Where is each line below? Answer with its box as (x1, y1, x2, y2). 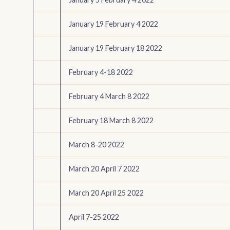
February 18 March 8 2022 (69, 116, 154, 125)
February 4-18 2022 (69, 68, 133, 77)
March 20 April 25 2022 (69, 188, 144, 198)
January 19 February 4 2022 (69, 20, 158, 29)
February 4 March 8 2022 (69, 92, 149, 101)
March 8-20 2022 (69, 140, 124, 149)
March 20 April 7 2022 (69, 164, 140, 174)
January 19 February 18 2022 (69, 44, 162, 53)
